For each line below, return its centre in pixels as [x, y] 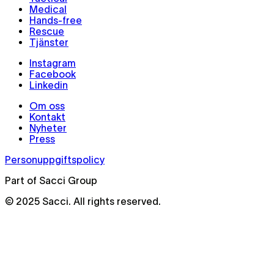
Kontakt [47, 117]
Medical [48, 9]
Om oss [47, 106]
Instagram [53, 63]
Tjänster [49, 43]
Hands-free [56, 20]
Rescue [47, 31]
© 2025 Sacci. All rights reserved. [83, 202]
